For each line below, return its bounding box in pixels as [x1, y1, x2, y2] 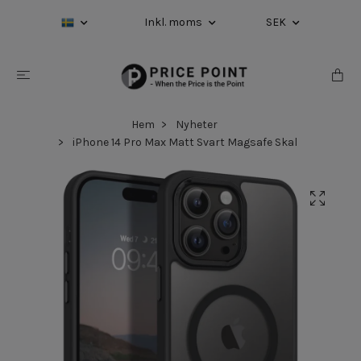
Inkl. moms [144, 15, 205, 29]
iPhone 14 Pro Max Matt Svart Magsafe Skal [69, 135, 297, 149]
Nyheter [175, 117, 218, 131]
